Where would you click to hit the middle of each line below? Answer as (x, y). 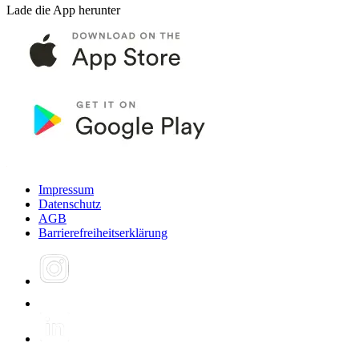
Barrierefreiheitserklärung (103, 232)
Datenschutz (70, 204)
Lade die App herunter (63, 10)
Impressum (66, 189)
